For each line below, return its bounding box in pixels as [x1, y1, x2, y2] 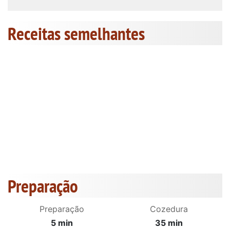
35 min [155, 218, 183, 228]
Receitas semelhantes [8, 22, 145, 46]
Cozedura [150, 204, 188, 215]
